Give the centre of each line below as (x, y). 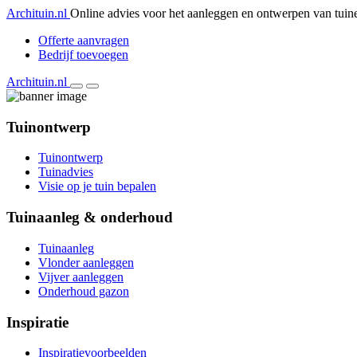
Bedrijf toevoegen (83, 55)
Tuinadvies (66, 172)
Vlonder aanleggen (86, 262)
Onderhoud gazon (84, 291)
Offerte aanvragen (84, 40)
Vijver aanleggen (81, 277)
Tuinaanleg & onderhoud (90, 218)
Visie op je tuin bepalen (97, 186)
